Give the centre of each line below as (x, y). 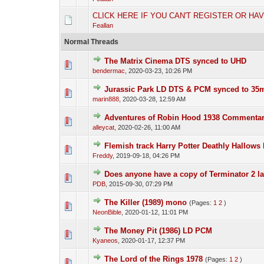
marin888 (105, 99)
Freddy (102, 156)
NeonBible (107, 212)
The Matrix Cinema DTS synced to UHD (175, 61)
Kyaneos (105, 240)
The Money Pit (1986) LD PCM (158, 231)
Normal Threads (91, 42)
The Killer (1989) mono (145, 202)
